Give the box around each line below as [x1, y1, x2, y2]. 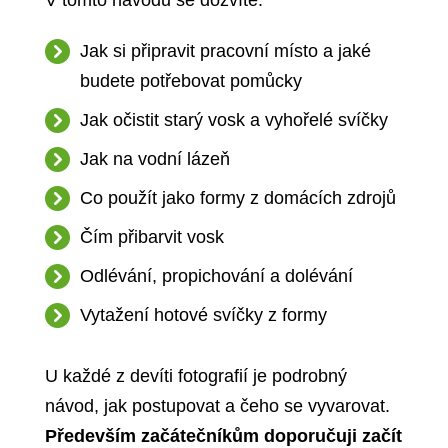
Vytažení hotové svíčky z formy [79, 305, 327, 326]
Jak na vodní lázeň [79, 149, 230, 170]
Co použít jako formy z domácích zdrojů [79, 188, 396, 209]
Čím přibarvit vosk [79, 227, 224, 248]
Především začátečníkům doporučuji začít [44, 425, 402, 446]
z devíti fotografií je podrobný [115, 365, 347, 386]
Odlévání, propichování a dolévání [79, 266, 353, 287]
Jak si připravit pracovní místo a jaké [79, 41, 371, 62]
